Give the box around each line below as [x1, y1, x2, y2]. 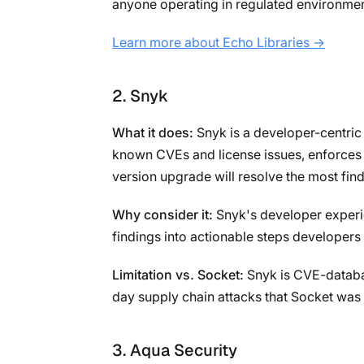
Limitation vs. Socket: [112, 266, 244, 283]
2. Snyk [112, 84, 168, 106]
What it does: [112, 123, 193, 141]
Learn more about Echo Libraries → [112, 33, 325, 50]
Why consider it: [112, 206, 213, 223]
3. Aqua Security [112, 339, 241, 361]
